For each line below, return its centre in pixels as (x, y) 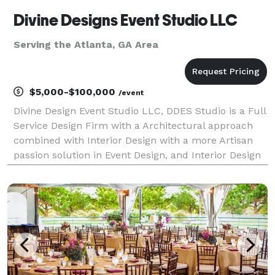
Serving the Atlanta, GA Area (86, 44)
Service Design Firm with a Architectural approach (133, 125)
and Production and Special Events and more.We (128, 169)
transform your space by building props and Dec (129, 184)
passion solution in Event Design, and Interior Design (137, 155)
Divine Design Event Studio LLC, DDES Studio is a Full (140, 110)
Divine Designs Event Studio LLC (126, 20)
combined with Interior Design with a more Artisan (133, 140)
